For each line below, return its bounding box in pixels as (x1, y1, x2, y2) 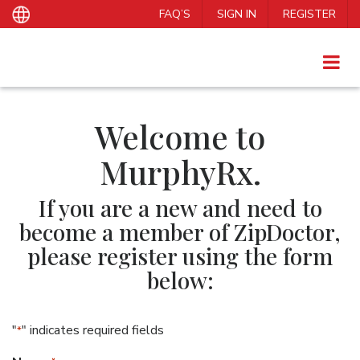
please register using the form (27, 241, 333, 271)
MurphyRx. (99, 150, 261, 193)
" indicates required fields (22, 321, 164, 339)
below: (146, 265, 214, 295)
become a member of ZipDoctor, (19, 217, 341, 247)
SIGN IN (216, 6, 256, 22)
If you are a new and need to (38, 193, 322, 223)
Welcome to (95, 115, 265, 157)
